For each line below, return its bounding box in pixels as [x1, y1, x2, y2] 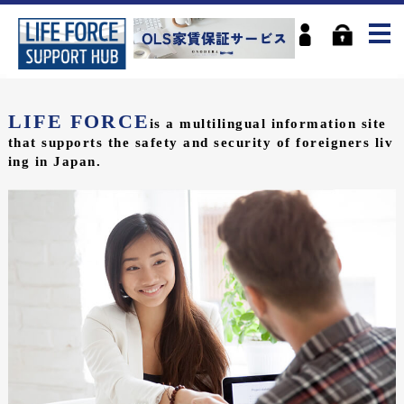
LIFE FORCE [7, 110, 150, 133]
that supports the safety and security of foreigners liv [7, 135, 394, 150]
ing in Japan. [7, 154, 102, 169]
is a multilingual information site [149, 116, 387, 131]
